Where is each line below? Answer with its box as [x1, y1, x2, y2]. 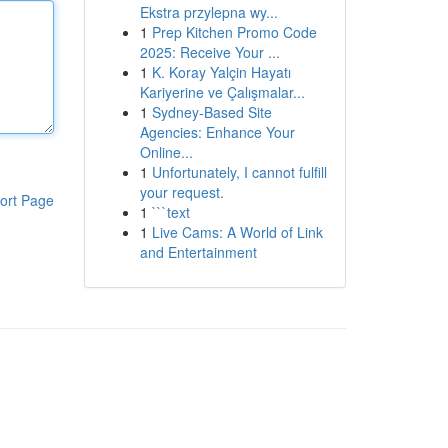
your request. [139, 182, 224, 202]
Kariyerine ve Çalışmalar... [139, 82, 305, 102]
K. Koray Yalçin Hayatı [151, 62, 291, 82]
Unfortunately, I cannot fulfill [151, 162, 327, 182]
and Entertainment [139, 242, 257, 262]
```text [151, 202, 190, 222]
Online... [139, 142, 193, 162]
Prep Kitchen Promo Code [151, 22, 317, 42]
